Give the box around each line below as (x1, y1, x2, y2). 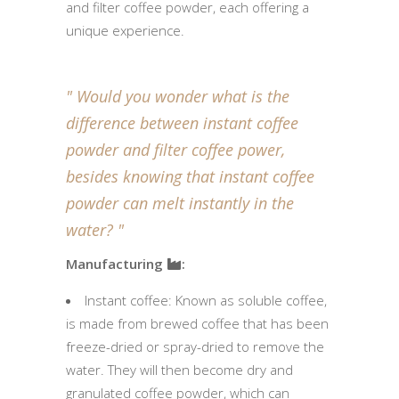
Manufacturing (66, 254, 167, 273)
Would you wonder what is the (72, 85, 289, 107)
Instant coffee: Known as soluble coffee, (85, 290, 327, 309)
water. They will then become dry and (66, 360, 293, 379)
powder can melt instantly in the (66, 191, 294, 214)
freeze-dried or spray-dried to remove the (66, 337, 324, 355)
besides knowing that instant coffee (66, 165, 314, 187)
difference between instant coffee (66, 111, 298, 134)
